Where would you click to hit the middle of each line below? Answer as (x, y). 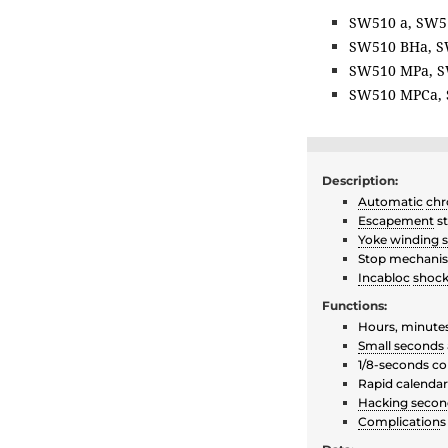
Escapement (396, 221)
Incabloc (384, 278)
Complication (399, 422)
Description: (360, 181)
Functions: (354, 306)
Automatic (390, 202)
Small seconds (401, 346)
